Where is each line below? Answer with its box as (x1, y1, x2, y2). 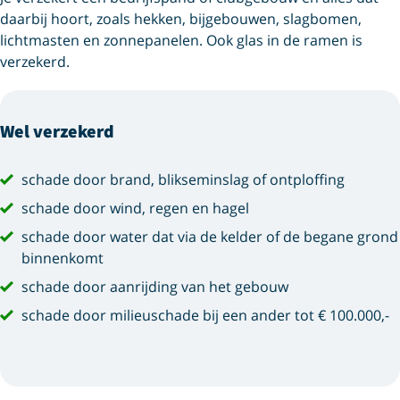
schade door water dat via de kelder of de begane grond (21, 227, 398, 246)
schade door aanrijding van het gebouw (21, 277, 288, 296)
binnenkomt (21, 248, 104, 268)
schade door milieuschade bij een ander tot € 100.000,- (21, 305, 389, 325)
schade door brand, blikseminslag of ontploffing (21, 170, 345, 189)
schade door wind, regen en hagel (21, 198, 249, 218)
